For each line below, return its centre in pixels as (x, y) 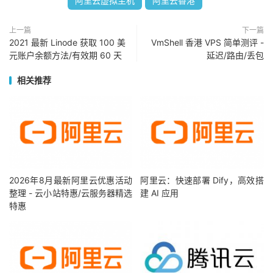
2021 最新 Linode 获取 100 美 (67, 43)
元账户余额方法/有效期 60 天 (66, 55)
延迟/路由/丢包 (235, 55)
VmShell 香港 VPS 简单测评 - (207, 43)
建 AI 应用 (160, 193)
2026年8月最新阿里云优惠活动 (71, 180)
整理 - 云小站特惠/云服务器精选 (71, 193)
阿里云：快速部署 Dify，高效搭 (202, 180)
